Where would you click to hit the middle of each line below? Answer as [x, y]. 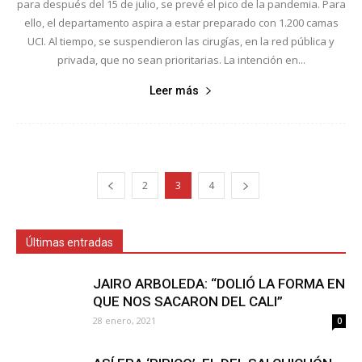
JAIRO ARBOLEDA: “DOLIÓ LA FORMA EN [219, 283]
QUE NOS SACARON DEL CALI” [188, 301]
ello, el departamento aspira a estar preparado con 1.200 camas [181, 22]
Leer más [174, 90]
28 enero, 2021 [124, 320]
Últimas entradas [69, 242]
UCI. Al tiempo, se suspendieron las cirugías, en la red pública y [181, 41]
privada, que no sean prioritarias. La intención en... [181, 59]
